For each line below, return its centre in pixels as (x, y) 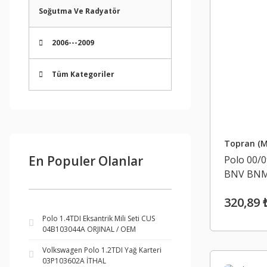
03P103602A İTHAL (74, 261)
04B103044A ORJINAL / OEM (89, 229)
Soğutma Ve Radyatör (80, 11)
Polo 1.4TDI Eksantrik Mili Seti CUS (99, 218)
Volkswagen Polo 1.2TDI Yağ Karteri (102, 250)
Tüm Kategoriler (83, 74)
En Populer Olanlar (86, 161)
